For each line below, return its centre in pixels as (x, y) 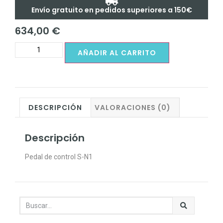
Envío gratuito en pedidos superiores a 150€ (111, 10)
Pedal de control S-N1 (59, 157)
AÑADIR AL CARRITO (117, 53)
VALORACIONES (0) (133, 108)
